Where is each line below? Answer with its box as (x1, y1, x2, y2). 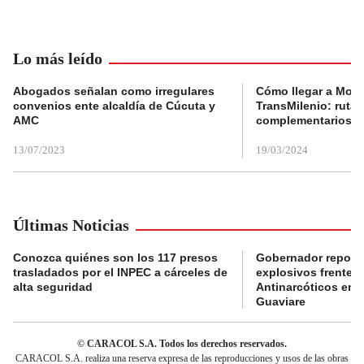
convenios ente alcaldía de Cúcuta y (13, 99, 215, 113)
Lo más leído (13, 50, 102, 68)
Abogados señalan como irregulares (13, 84, 214, 98)
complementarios (256, 114, 352, 128)
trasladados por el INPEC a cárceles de (13, 266, 227, 279)
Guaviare (256, 295, 305, 309)
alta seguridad (13, 280, 93, 294)
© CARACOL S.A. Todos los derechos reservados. (77, 338, 287, 350)
